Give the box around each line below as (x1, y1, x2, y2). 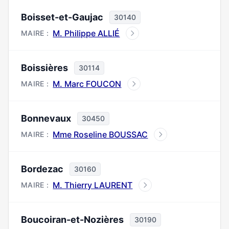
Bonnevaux (21, 113, 71, 124)
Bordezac (21, 164, 63, 174)
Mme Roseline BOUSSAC (53, 129, 148, 140)
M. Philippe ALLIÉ (53, 28, 120, 38)
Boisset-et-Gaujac (21, 12, 103, 22)
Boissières (21, 62, 68, 73)
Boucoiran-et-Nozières (21, 214, 124, 225)
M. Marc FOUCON (53, 79, 122, 89)
